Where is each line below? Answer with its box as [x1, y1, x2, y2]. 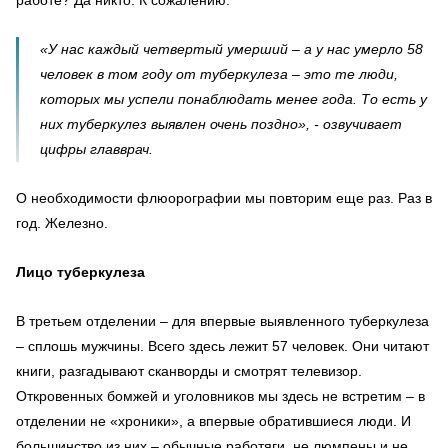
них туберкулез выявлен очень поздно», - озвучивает [40, 116, 402, 132]
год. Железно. [16, 215, 108, 231]
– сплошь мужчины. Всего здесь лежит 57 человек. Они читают [16, 338, 429, 354]
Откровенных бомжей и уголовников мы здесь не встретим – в [16, 388, 425, 404]
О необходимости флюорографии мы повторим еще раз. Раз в [16, 190, 432, 206]
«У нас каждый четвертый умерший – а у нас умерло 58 [40, 41, 423, 57]
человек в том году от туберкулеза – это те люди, [40, 66, 398, 82]
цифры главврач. [40, 141, 153, 157]
